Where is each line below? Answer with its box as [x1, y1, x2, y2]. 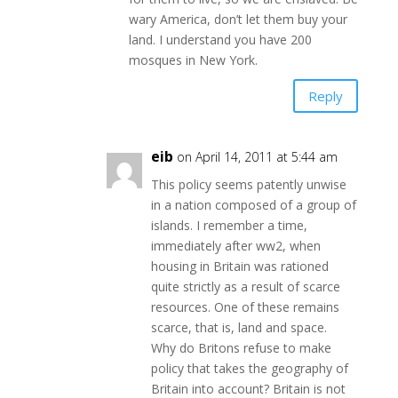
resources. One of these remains [150, 298, 339, 316]
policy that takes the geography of [150, 360, 348, 378]
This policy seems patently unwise [150, 176, 346, 194]
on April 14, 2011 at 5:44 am [176, 148, 338, 166]
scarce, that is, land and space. [150, 319, 327, 337]
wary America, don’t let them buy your [128, 11, 347, 28]
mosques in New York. [128, 52, 258, 69]
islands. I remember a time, [150, 217, 307, 235]
